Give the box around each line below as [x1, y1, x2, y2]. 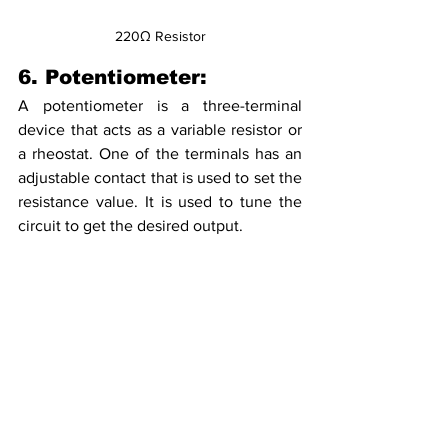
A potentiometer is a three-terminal [18, 96, 302, 114]
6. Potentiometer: [18, 65, 207, 88]
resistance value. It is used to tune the [18, 192, 302, 210]
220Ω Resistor [114, 27, 206, 44]
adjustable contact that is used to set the [18, 168, 302, 186]
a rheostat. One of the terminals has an [18, 144, 302, 162]
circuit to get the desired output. [18, 216, 243, 234]
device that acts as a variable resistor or [18, 120, 302, 138]
